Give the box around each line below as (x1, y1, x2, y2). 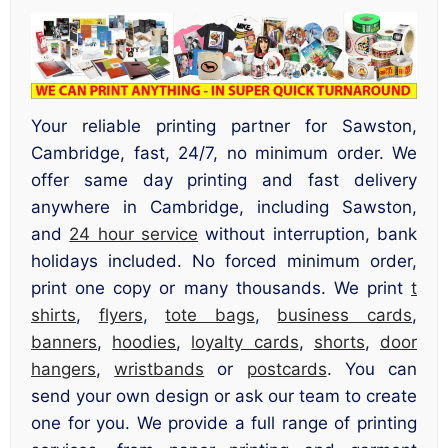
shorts (313, 332, 365, 353)
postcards (246, 359, 327, 380)
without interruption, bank (198, 224, 418, 245)
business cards (277, 305, 413, 326)
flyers (98, 305, 143, 326)
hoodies (112, 332, 177, 353)
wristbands (114, 359, 205, 380)
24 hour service (69, 224, 199, 245)
